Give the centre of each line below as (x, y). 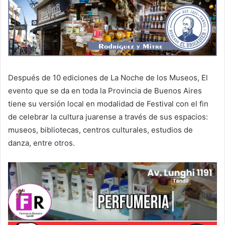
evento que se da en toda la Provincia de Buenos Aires (105, 91)
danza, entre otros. (41, 143)
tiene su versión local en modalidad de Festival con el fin (108, 104)
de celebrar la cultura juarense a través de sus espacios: (108, 117)
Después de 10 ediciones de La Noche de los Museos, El (108, 78)
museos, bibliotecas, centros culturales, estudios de (100, 130)
